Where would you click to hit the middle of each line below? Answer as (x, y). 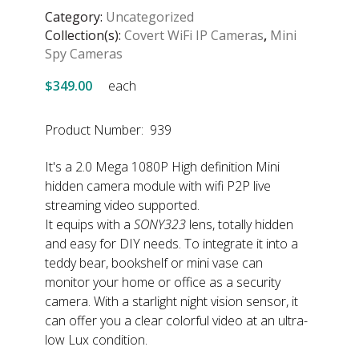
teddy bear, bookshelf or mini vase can (154, 263)
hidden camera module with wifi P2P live (158, 186)
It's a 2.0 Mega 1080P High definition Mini (162, 167)
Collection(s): (85, 36)
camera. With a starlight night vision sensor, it (171, 302)
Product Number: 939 (108, 129)
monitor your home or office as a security (163, 282)
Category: (75, 17)
